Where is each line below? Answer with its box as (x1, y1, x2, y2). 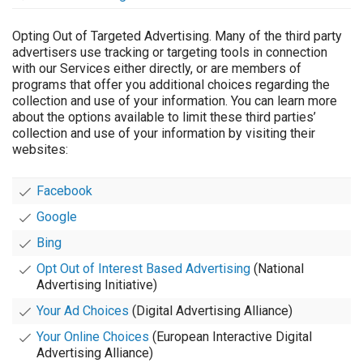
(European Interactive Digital (149, 329, 312, 345)
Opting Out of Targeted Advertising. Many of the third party (12, 28, 342, 45)
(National (250, 261, 304, 277)
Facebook (36, 183, 92, 199)
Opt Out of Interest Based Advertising (36, 261, 250, 277)
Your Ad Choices (36, 303, 129, 319)
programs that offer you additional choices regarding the (12, 77, 330, 93)
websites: (12, 142, 68, 158)
